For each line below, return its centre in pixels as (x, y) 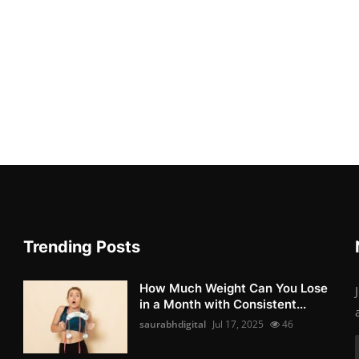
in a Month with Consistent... (223, 304)
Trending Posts (82, 247)
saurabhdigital (173, 324)
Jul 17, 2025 (238, 324)
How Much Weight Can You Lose (234, 288)
